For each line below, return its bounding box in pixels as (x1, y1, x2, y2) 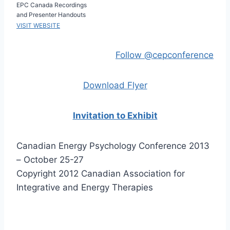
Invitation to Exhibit (72, 110, 158, 121)
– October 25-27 (16, 155, 84, 165)
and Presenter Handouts (16, 11, 86, 18)
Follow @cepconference (116, 50, 214, 60)
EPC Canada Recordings (16, 1, 87, 9)
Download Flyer (83, 80, 147, 90)
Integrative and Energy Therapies (16, 182, 153, 193)
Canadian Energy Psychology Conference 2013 (16, 141, 209, 151)
